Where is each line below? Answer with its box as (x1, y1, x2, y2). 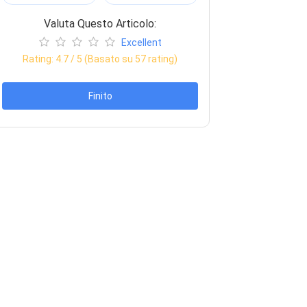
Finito (88, 90, 112, 101)
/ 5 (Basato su (69, 53, 135, 64)
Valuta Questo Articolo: (44, 16, 156, 30)
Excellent (121, 36, 162, 48)
